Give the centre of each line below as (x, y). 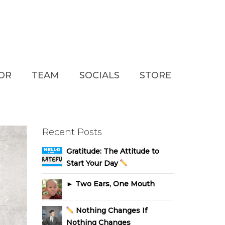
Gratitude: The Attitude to (113, 151)
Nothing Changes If (111, 210)
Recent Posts (72, 132)
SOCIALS (99, 75)
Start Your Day (93, 163)
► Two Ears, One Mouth (110, 184)
